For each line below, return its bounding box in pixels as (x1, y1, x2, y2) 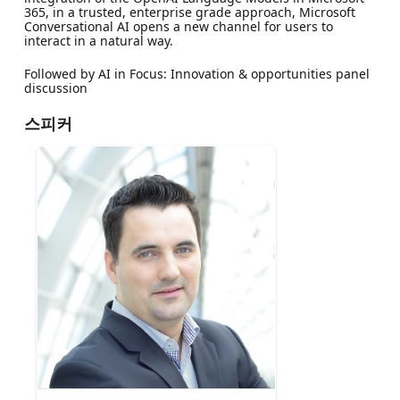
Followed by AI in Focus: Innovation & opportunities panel (23, 64, 370, 82)
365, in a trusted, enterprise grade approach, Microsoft (23, 3, 355, 21)
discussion (23, 79, 87, 96)
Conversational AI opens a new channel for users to (23, 17, 333, 35)
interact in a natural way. (23, 31, 173, 49)
